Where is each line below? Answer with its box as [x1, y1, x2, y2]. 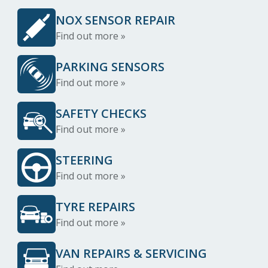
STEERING [56, 152, 113, 168]
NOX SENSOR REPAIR [56, 12, 175, 28]
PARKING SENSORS [56, 59, 165, 75]
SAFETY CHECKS [56, 105, 147, 121]
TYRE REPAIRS [56, 199, 135, 215]
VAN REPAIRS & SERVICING [56, 245, 207, 261]
